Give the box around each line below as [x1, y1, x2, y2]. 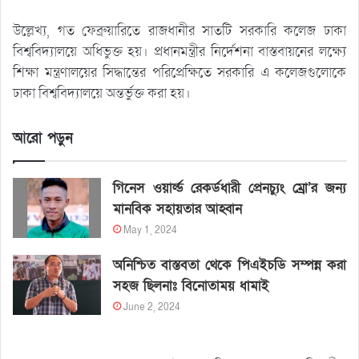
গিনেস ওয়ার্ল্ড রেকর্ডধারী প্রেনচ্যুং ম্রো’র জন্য [113, 179, 346, 198]
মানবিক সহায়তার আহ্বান [113, 200, 243, 219]
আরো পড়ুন [13, 129, 73, 148]
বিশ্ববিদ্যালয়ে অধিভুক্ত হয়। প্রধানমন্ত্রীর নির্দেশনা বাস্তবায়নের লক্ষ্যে [13, 42, 346, 62]
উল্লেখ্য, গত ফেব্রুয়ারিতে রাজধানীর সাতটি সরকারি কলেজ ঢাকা [13, 22, 346, 41]
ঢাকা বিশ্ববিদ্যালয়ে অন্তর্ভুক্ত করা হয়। [13, 84, 191, 103]
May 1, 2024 [123, 224, 178, 237]
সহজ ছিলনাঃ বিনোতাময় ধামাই [113, 276, 270, 296]
